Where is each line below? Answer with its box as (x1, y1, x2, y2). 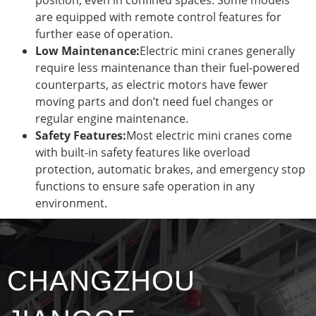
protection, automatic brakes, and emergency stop (35, 161, 305, 177)
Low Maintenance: (35, 42, 140, 59)
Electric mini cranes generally (140, 42, 295, 59)
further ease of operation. (35, 25, 173, 42)
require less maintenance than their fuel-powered (35, 59, 300, 75)
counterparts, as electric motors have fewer (35, 76, 268, 92)
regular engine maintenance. (35, 110, 188, 126)
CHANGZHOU (7, 265, 195, 296)
